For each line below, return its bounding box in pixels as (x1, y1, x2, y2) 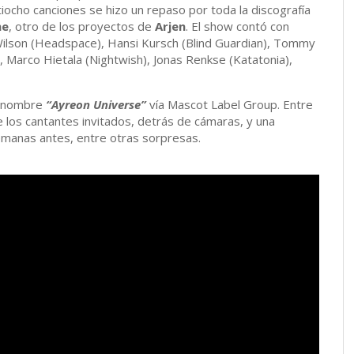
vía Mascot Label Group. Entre (146, 96, 313, 113)
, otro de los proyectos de (9, 18, 155, 35)
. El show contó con (186, 18, 289, 35)
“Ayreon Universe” (46, 96, 146, 113)
